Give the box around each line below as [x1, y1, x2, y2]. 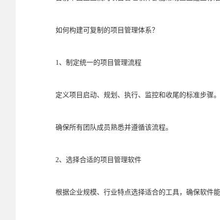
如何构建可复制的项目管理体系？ [55, 27, 159, 34]
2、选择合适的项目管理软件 [55, 156, 141, 164]
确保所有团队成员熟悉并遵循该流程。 [55, 124, 172, 131]
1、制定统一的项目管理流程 [55, 59, 141, 66]
